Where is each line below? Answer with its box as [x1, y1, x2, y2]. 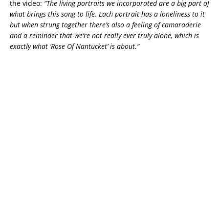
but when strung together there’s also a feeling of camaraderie [10, 20, 201, 29]
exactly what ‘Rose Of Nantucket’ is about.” [10, 41, 139, 51]
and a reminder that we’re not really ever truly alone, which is [10, 30, 199, 40]
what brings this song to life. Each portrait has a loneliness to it [10, 9, 205, 19]
